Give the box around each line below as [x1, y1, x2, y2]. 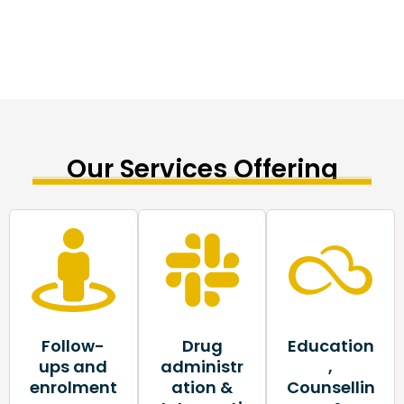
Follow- [41, 335, 106, 358]
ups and [39, 355, 108, 379]
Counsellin [286, 376, 375, 399]
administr [161, 355, 243, 379]
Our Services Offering [66, 151, 338, 187]
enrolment [29, 376, 117, 399]
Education [287, 335, 374, 358]
